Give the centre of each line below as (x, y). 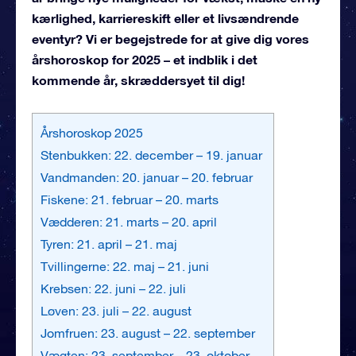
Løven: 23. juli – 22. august (116, 310)
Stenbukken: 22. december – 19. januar (151, 155)
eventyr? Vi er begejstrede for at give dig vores (170, 38)
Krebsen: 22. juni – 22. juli (113, 288)
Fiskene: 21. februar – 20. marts (130, 199)
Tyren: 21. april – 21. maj (109, 244)
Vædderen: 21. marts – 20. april (129, 221)
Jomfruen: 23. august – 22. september (148, 333)
